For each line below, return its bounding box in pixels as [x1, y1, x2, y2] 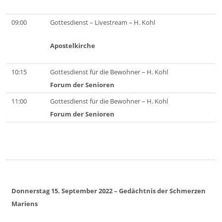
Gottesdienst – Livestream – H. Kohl [50, 17, 156, 27]
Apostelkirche [50, 41, 96, 50]
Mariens [11, 199, 38, 209]
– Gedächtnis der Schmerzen [114, 186, 206, 196]
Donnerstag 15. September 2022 [11, 186, 113, 196]
